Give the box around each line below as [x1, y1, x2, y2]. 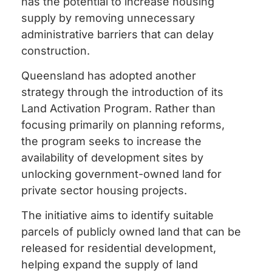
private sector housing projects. [21, 183, 187, 197]
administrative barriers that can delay [21, 27, 214, 41]
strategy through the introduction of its [21, 85, 223, 98]
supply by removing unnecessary [21, 11, 195, 24]
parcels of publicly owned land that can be [21, 225, 241, 239]
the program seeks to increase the [21, 134, 202, 148]
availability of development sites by [21, 151, 203, 164]
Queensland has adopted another [21, 69, 196, 82]
